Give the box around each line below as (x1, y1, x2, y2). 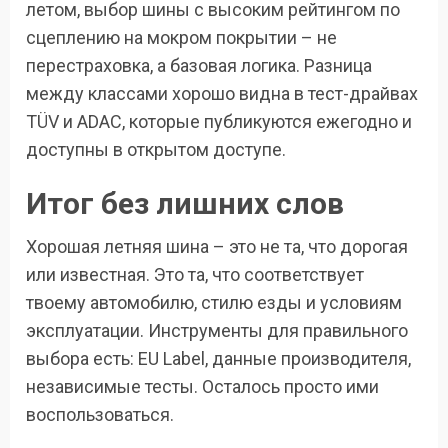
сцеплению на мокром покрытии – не (26, 27, 337, 49)
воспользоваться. (26, 404, 174, 426)
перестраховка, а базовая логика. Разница (26, 55, 372, 77)
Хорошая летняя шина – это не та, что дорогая (26, 236, 408, 258)
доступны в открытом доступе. (26, 139, 286, 161)
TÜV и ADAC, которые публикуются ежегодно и (26, 111, 412, 133)
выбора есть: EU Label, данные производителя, (26, 348, 411, 370)
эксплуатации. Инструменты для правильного (26, 320, 408, 342)
